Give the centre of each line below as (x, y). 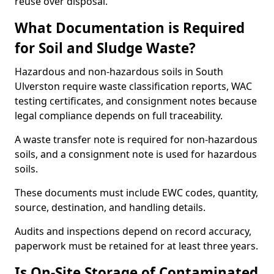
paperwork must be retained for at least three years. (136, 246)
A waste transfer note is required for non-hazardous (136, 139)
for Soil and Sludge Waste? (105, 48)
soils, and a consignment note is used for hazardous (136, 154)
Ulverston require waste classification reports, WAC (133, 86)
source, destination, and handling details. (110, 207)
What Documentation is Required (130, 28)
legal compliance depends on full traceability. (119, 116)
